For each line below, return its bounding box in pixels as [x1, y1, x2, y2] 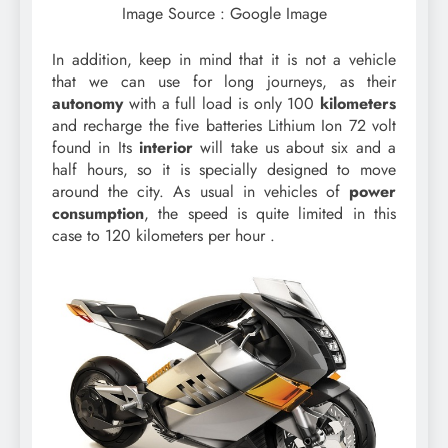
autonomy [52, 92, 123, 116]
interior [138, 136, 193, 160]
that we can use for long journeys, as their [52, 70, 396, 94]
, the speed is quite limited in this [144, 202, 396, 226]
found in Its [52, 136, 139, 160]
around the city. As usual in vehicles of [52, 180, 349, 204]
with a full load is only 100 [123, 92, 320, 116]
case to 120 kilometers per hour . [52, 224, 275, 248]
